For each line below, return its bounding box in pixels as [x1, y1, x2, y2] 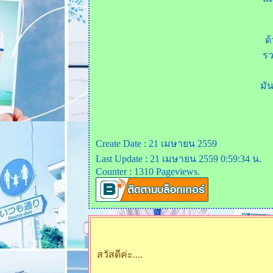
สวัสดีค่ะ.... [97, 249, 143, 260]
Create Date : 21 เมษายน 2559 [96, 138, 217, 149]
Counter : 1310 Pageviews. [96, 166, 200, 177]
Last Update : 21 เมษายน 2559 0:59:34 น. [96, 154, 261, 164]
